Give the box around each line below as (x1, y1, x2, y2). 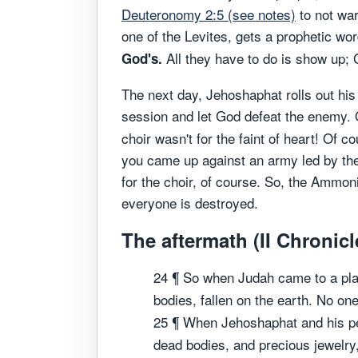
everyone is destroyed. (121, 193, 258, 213)
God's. (121, 49, 162, 68)
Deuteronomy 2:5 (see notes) (121, 4, 296, 24)
